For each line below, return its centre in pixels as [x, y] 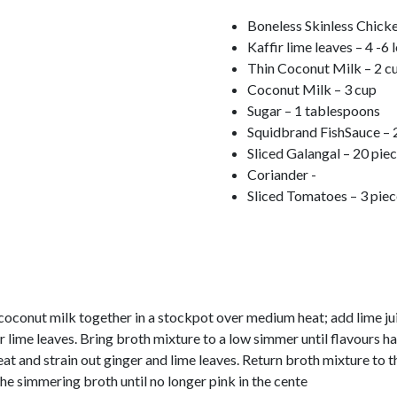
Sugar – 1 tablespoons [314, 111]
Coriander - [282, 175]
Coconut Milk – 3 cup [312, 90]
